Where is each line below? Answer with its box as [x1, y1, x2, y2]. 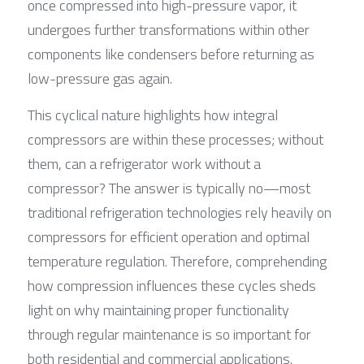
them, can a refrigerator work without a [28, 152, 261, 175]
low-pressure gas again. [28, 67, 172, 89]
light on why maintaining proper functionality [28, 298, 289, 321]
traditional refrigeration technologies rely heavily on [28, 201, 331, 223]
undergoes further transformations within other [28, 18, 310, 41]
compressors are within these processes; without [28, 128, 323, 150]
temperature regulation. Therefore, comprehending [28, 249, 327, 272]
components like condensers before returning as [28, 42, 314, 65]
